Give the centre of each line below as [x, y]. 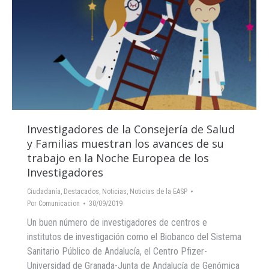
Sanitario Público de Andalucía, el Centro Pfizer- [117, 252]
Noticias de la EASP [159, 192]
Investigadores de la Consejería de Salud [131, 129]
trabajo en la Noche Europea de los [118, 158]
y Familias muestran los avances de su [125, 144]
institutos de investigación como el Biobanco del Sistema [134, 237]
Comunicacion [59, 204]
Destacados [81, 192]
